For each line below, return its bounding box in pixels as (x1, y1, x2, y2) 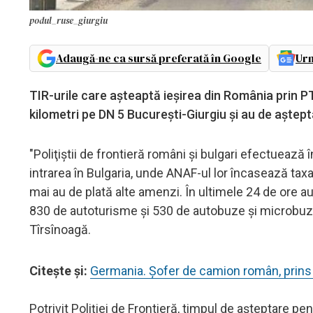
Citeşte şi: (29, 263, 90, 278)
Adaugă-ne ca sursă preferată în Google (56, 50, 261, 66)
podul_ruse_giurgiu (29, 14, 108, 27)
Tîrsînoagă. (29, 221, 91, 237)
